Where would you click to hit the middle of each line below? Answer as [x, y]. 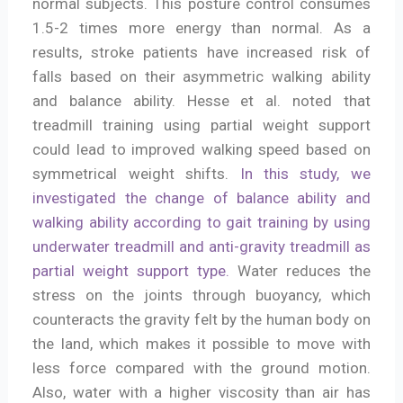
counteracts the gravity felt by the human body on [201, 319]
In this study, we [305, 173]
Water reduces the [300, 270]
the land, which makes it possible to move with [201, 343]
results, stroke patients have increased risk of [201, 52]
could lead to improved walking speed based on [201, 149]
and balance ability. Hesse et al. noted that [201, 100]
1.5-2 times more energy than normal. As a [201, 27]
